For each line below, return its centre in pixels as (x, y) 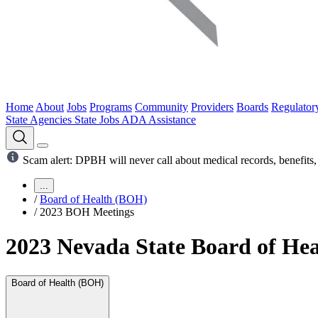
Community (161, 107)
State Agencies (40, 120)
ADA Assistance (159, 120)
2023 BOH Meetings (87, 212)
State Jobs (98, 120)
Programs (111, 107)
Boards (252, 107)
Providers (212, 107)
